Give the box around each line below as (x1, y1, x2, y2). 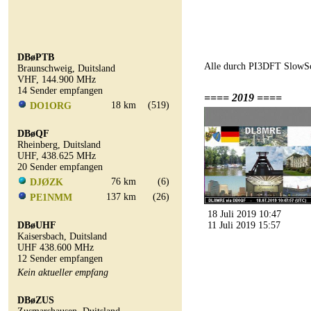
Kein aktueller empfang (17, 267, 108, 278)
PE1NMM (30, 192, 72, 203)
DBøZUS (17, 295, 54, 305)
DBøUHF (17, 220, 56, 230)
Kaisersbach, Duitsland (17, 231, 107, 242)
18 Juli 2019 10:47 (202, 209, 281, 219)
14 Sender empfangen (17, 85, 103, 96)
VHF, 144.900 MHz (17, 74, 96, 85)
